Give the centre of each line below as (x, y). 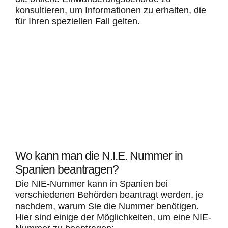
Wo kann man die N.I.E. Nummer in (99, 156)
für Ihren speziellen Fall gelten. (78, 22)
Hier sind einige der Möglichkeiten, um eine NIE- (113, 217)
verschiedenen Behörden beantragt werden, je (109, 195)
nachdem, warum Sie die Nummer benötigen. (107, 206)
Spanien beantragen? (67, 170)
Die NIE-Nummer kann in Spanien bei (92, 183)
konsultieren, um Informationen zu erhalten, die (111, 10)
